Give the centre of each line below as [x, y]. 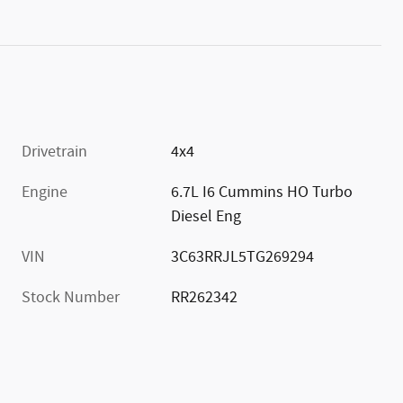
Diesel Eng [206, 216]
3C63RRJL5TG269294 [243, 257]
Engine [45, 192]
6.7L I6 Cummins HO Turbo [262, 192]
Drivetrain [54, 152]
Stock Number [71, 297]
